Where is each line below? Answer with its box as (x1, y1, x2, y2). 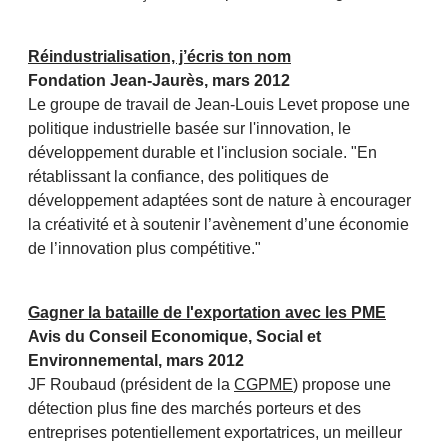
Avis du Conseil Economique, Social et (28, 328, 321, 346)
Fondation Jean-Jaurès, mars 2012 (28, 72, 290, 90)
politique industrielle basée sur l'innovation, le (28, 120, 351, 138)
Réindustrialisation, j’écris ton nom (28, 48, 291, 66)
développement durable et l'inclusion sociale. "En (28, 144, 377, 162)
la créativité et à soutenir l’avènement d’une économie (28, 216, 409, 234)
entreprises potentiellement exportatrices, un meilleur (28, 424, 402, 442)
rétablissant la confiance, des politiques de (28, 168, 329, 186)
